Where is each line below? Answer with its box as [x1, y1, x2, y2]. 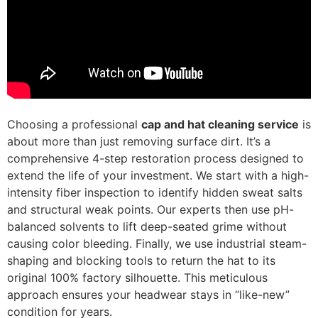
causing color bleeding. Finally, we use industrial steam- [7, 236, 307, 251]
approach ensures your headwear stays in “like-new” [7, 287, 290, 302]
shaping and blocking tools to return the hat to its [7, 253, 275, 268]
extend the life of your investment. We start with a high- [7, 168, 309, 182]
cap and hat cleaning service [141, 116, 299, 131]
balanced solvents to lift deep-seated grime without [7, 219, 287, 234]
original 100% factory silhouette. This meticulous [7, 270, 268, 285]
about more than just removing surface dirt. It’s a [7, 133, 270, 148]
